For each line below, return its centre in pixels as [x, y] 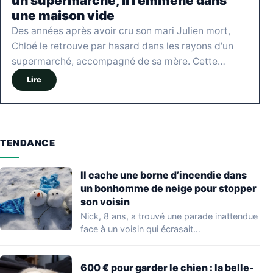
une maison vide [63, 15]
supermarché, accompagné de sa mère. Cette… [119, 61]
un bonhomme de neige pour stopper [168, 188]
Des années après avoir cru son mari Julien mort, [121, 30]
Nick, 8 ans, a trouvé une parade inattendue [169, 216]
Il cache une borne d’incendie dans [164, 175]
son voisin [105, 201]
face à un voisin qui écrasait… [140, 229]
